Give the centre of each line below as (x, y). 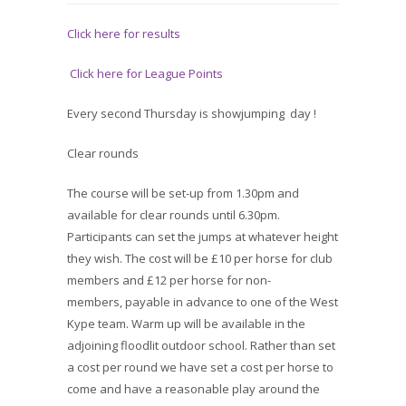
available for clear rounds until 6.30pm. (174, 215)
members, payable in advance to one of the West (203, 302)
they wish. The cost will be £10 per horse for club (200, 258)
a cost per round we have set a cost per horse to (200, 367)
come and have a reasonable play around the (193, 389)
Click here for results (124, 34)
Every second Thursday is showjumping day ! (192, 113)
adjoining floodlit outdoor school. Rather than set (201, 345)
